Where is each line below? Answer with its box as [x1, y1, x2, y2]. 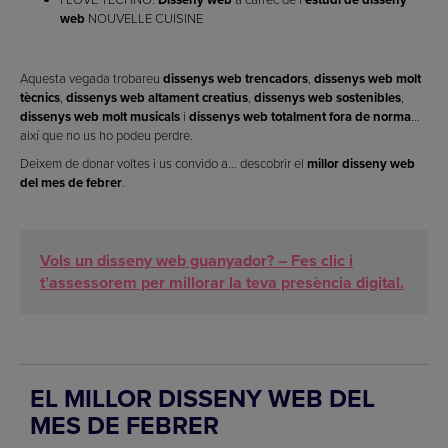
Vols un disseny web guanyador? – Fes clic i [40, 248, 353, 272]
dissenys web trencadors [163, 69, 308, 89]
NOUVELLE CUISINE [85, 9, 203, 28]
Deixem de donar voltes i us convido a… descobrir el [20, 154, 307, 173]
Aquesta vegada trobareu [20, 69, 163, 88]
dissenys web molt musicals [20, 107, 180, 127]
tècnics [20, 88, 60, 108]
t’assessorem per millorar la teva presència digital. [40, 270, 404, 294]
